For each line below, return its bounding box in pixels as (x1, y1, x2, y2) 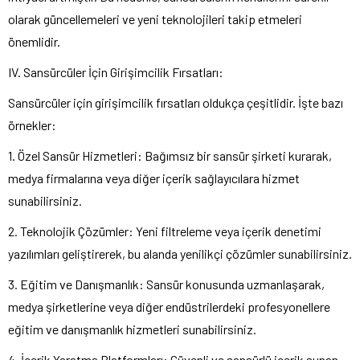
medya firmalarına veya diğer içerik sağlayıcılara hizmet (8, 170, 300, 186)
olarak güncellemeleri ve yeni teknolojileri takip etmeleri (8, 10, 302, 27)
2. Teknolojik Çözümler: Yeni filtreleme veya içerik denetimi (8, 223, 321, 239)
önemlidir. (8, 33, 60, 49)
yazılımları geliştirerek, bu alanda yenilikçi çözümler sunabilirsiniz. (8, 245, 352, 261)
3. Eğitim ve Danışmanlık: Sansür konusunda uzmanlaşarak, (8, 276, 325, 292)
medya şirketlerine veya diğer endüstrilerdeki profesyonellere (8, 298, 330, 314)
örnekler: (8, 117, 56, 133)
